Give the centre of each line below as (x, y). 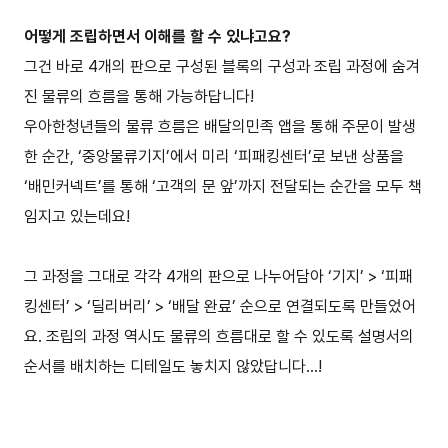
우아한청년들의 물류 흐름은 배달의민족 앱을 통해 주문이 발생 (220, 127)
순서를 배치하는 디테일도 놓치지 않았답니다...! (175, 367)
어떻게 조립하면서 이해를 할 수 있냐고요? (157, 37)
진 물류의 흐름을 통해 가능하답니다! (139, 97)
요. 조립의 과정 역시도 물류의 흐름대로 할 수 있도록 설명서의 (219, 337)
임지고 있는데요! (79, 217)
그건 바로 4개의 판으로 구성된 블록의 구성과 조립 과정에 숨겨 (222, 67)
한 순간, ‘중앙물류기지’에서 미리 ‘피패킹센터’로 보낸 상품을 (214, 157)
